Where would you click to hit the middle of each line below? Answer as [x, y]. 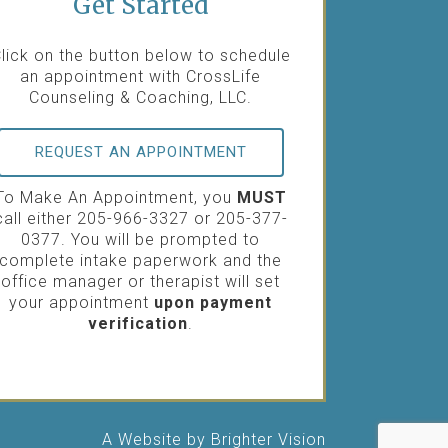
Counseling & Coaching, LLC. [141, 98]
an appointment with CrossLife [141, 77]
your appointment [82, 302]
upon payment [213, 302]
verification [138, 323]
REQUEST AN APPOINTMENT [140, 151]
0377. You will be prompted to [141, 239]
